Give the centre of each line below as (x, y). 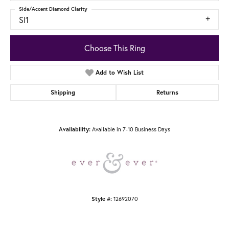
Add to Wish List (120, 72)
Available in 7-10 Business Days (131, 129)
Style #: (101, 199)
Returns (167, 92)
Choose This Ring (114, 48)
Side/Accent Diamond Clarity (53, 9)
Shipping (63, 92)
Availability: (75, 129)
